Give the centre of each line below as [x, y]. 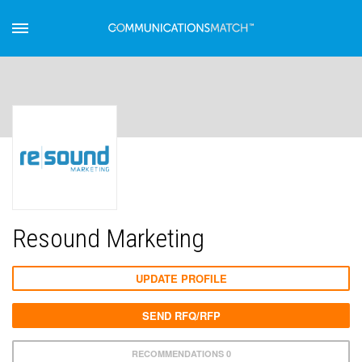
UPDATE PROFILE [181, 278]
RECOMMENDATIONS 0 [181, 354]
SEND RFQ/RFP [181, 316]
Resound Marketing [108, 238]
